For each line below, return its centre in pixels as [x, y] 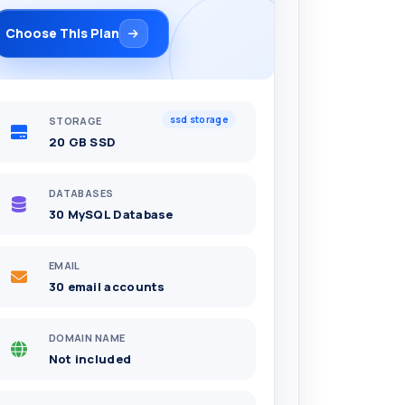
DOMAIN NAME [87, 338]
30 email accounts [107, 286]
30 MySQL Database [111, 214]
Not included [90, 358]
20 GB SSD [82, 141]
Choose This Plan [62, 33]
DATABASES [81, 193]
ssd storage [198, 119]
